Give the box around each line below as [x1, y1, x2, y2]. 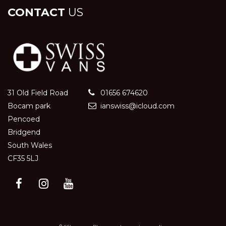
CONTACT [8, 6, 65, 20]
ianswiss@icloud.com [98, 101, 175, 110]
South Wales [8, 140, 52, 150]
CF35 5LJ [8, 153, 38, 163]
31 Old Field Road [8, 88, 68, 97]
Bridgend [8, 127, 40, 137]
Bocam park [8, 101, 50, 110]
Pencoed [8, 114, 40, 124]
